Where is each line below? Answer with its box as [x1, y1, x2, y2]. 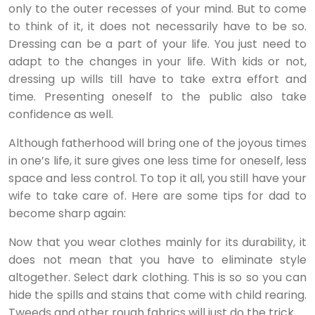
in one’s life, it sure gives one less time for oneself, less [8, 153, 307, 169]
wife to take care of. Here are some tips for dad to [8, 188, 307, 204]
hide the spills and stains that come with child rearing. [8, 287, 307, 303]
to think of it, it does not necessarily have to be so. [8, 18, 307, 34]
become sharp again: [8, 205, 126, 221]
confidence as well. [8, 106, 113, 122]
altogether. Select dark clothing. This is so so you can [8, 269, 307, 285]
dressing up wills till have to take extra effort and [8, 71, 307, 87]
